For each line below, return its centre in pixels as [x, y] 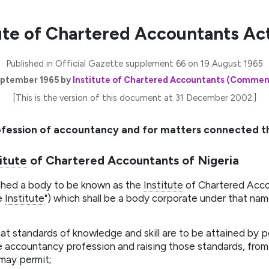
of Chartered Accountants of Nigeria [133, 161]
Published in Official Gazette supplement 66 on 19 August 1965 [134, 63]
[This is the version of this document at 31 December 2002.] [134, 98]
